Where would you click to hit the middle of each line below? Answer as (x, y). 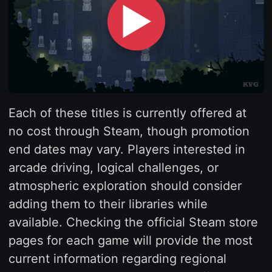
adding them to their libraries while (108, 204)
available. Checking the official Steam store (133, 223)
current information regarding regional (117, 259)
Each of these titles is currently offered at (127, 113)
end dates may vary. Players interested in (127, 150)
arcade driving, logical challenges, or (113, 168)
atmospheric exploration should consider (125, 186)
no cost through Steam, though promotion (129, 131)
